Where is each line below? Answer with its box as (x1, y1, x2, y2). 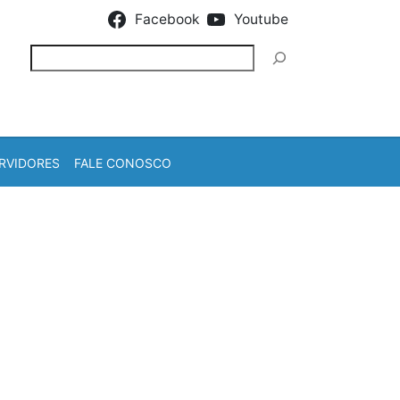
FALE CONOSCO (74, 154, 171, 171)
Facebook (134, 11, 199, 28)
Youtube (234, 11, 289, 28)
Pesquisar (29, 46, 95, 63)
